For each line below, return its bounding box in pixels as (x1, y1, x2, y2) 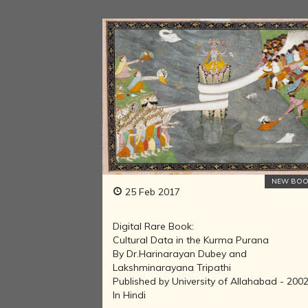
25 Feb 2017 (122, 186, 181, 199)
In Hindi (113, 289, 146, 302)
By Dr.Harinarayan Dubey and (113, 247, 247, 261)
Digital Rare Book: (113, 220, 195, 233)
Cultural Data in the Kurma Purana (113, 234, 269, 247)
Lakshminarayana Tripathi (113, 261, 232, 274)
